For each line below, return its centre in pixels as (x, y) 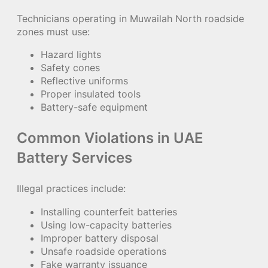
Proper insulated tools (91, 94)
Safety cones (70, 68)
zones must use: (53, 31)
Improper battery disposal (100, 238)
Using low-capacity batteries (106, 225)
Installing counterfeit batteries (109, 211)
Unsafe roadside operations (103, 251)
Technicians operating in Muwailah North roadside (130, 18)
